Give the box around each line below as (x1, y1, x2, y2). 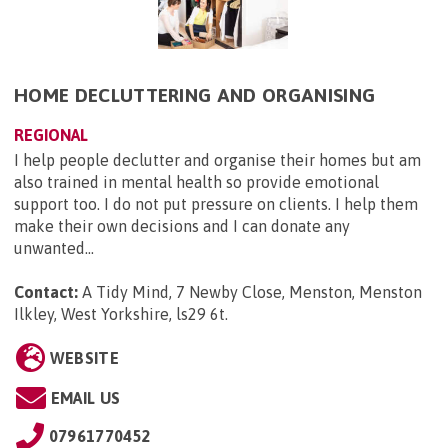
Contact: (14, 283, 78, 302)
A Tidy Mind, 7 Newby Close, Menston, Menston (82, 283, 422, 302)
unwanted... (14, 239, 94, 258)
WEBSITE (49, 349, 119, 368)
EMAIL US (50, 389, 121, 408)
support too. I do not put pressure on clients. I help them (14, 195, 418, 214)
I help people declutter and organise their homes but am (14, 151, 421, 170)
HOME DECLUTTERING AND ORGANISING (14, 84, 376, 107)
